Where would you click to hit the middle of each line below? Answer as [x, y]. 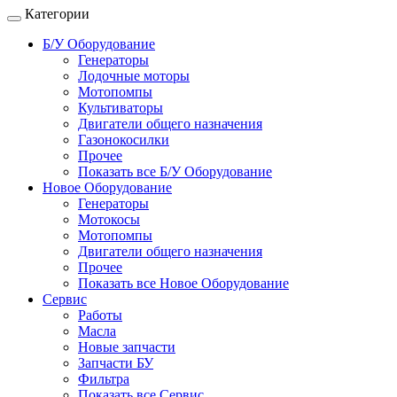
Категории [57, 14]
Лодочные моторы [134, 76]
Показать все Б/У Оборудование [175, 171]
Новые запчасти [127, 347]
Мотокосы [109, 219]
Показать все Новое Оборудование [183, 283]
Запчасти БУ [116, 363]
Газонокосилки [124, 140]
